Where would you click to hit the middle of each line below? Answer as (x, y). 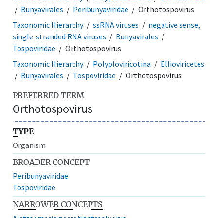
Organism (29, 145)
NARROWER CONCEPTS (58, 204)
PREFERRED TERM (49, 95)
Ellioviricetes (183, 64)
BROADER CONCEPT (51, 162)
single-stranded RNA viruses (60, 36)
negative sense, (174, 25)
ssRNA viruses (116, 25)
